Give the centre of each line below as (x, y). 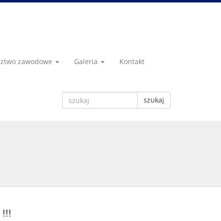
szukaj (154, 100)
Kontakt (132, 61)
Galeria (87, 61)
